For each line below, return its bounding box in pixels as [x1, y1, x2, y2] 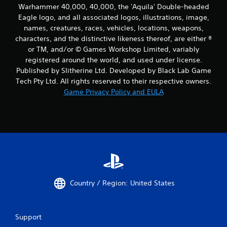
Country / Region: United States [69, 178, 175, 188]
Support [15, 212, 42, 221]
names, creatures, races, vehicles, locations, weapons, [23, 23, 204, 32]
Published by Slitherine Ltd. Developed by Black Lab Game [16, 65, 211, 75]
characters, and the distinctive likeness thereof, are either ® [15, 33, 212, 43]
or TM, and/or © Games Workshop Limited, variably [28, 44, 199, 54]
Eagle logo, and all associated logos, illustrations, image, [18, 12, 209, 22]
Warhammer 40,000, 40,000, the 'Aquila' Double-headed [18, 2, 209, 11]
